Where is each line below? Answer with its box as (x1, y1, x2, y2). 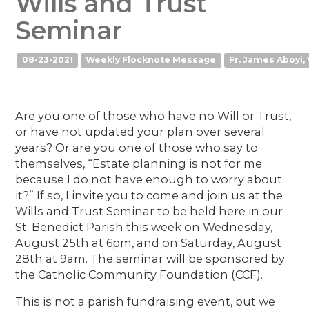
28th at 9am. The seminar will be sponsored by (15, 252, 286, 266)
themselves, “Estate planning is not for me (15, 157, 263, 171)
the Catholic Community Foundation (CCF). (15, 268, 263, 282)
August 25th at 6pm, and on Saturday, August (15, 236, 282, 250)
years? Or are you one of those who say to (15, 141, 259, 155)
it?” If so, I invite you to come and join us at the (15, 188, 283, 203)
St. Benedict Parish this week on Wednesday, (15, 220, 273, 235)
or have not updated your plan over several (15, 125, 266, 139)
